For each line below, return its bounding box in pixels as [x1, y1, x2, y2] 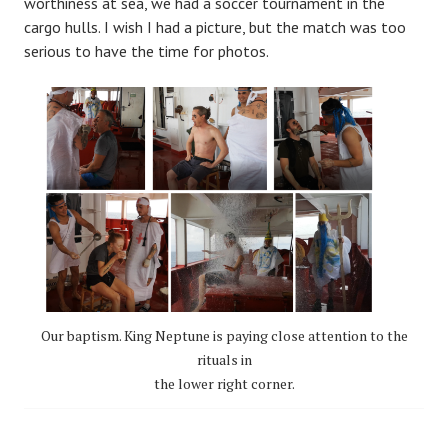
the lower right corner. [153, 373, 295, 393]
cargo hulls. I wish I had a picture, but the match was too [24, 16, 406, 37]
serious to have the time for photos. [24, 40, 269, 61]
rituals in [196, 349, 252, 369]
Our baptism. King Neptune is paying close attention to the [40, 325, 408, 345]
